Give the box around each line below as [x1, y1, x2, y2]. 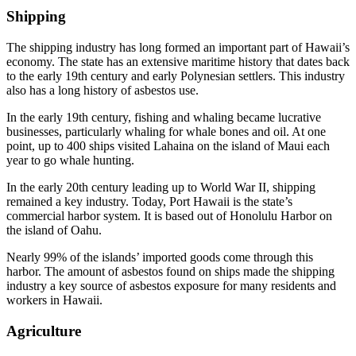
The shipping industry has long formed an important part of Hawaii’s [6, 41, 350, 55]
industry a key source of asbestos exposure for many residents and [6, 279, 336, 293]
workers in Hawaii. [6, 293, 103, 308]
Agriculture [6, 322, 81, 339]
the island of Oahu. [6, 223, 102, 238]
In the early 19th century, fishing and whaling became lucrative [6, 110, 321, 125]
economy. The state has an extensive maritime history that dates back [6, 55, 350, 69]
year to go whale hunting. [6, 153, 134, 168]
